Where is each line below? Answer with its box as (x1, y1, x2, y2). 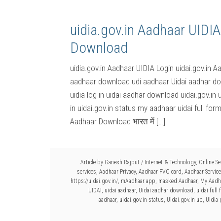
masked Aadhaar (158, 178, 197, 184)
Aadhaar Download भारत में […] (70, 116, 165, 126)
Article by (80, 159, 105, 166)
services (77, 168, 96, 175)
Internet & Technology (145, 159, 196, 166)
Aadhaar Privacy (99, 168, 136, 175)
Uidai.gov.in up (167, 196, 203, 203)
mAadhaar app (121, 178, 155, 184)
